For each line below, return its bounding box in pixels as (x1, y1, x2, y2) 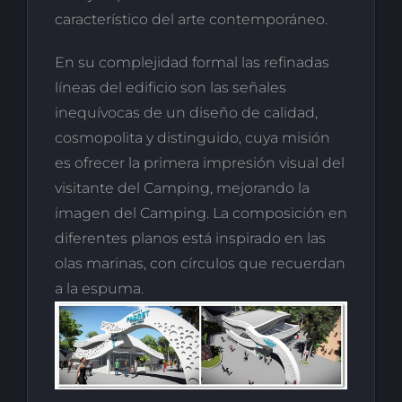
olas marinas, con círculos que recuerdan (54, 254, 345, 272)
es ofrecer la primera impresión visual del (54, 153, 345, 171)
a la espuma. (54, 279, 144, 297)
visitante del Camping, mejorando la (54, 179, 310, 197)
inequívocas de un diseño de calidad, (54, 103, 318, 121)
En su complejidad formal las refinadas (54, 53, 329, 71)
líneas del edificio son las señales (54, 78, 286, 96)
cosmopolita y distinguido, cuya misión (54, 128, 330, 146)
